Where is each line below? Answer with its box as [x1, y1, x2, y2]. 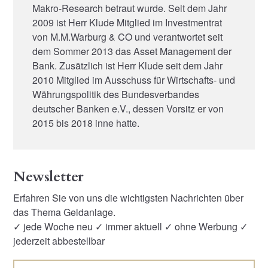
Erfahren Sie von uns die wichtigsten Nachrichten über [13, 191, 244, 205]
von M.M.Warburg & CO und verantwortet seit [32, 29, 223, 44]
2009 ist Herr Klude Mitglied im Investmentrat [32, 15, 223, 29]
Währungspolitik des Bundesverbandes [32, 87, 200, 101]
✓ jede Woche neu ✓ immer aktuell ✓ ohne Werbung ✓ [13, 220, 248, 234]
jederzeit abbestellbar [13, 234, 105, 248]
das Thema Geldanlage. [13, 205, 116, 220]
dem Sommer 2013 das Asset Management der [32, 44, 232, 58]
